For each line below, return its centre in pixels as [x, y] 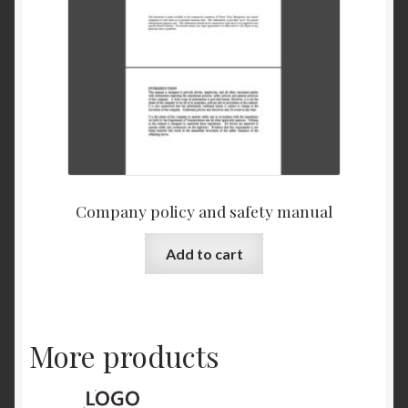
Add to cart [204, 253]
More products [124, 356]
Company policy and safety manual [204, 211]
